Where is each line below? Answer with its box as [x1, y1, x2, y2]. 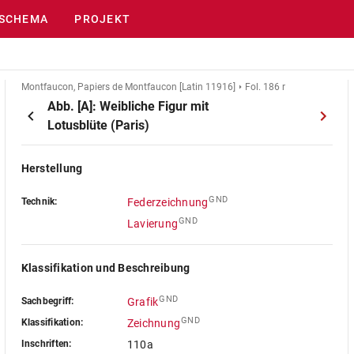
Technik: [21, 196, 58, 207]
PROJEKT [74, 13, 131, 25]
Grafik [126, 296, 159, 308]
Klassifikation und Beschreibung [21, 262, 190, 274]
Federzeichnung [126, 196, 209, 209]
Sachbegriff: [21, 296, 74, 307]
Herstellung [21, 162, 83, 175]
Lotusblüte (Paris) [47, 118, 149, 133]
